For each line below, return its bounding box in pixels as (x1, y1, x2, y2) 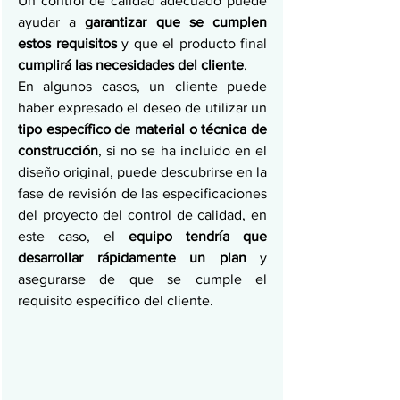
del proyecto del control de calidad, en (18, 207, 267, 222)
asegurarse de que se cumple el (18, 271, 267, 287)
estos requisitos (18, 36, 121, 51)
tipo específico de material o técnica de (18, 121, 267, 137)
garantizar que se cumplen (85, 14, 268, 29)
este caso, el (18, 229, 129, 244)
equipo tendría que (129, 229, 267, 244)
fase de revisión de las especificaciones (18, 186, 267, 201)
